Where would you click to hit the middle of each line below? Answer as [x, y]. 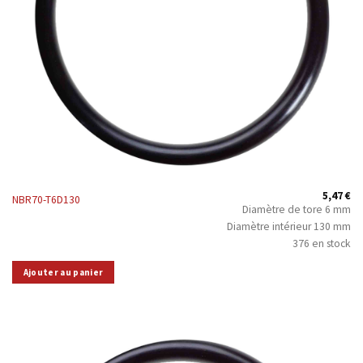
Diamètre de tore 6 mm [297, 209]
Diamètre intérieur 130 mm [289, 226]
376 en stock [322, 243]
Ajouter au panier [63, 272]
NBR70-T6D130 [46, 200]
